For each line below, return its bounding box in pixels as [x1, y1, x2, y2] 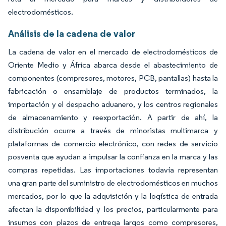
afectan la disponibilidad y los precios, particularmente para [8, 204, 218, 214]
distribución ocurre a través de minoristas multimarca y [8, 125, 218, 135]
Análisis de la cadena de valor [8, 27, 135, 39]
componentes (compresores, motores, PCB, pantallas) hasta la [8, 73, 218, 83]
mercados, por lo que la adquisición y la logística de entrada [8, 191, 218, 201]
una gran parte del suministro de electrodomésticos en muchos [8, 178, 218, 188]
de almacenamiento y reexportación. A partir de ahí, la [8, 112, 218, 122]
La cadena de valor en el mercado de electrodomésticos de [8, 46, 218, 56]
